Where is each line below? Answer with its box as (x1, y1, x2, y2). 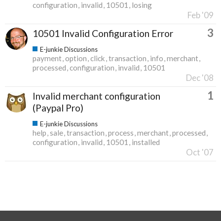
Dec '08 (186, 72, 214, 83)
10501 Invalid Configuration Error (33, 27, 173, 39)
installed (132, 137, 160, 147)
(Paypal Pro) (33, 102, 83, 113)
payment (33, 53, 62, 63)
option (65, 53, 87, 63)
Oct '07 (186, 147, 214, 157)
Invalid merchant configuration (33, 90, 160, 102)
